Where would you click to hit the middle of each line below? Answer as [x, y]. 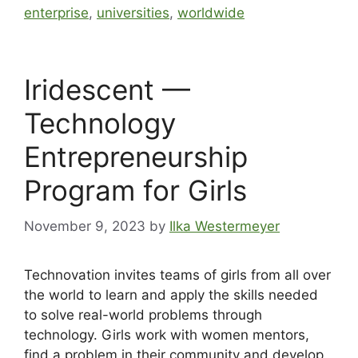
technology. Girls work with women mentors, [167, 334]
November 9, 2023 [85, 226]
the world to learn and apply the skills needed [171, 294]
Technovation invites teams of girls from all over [177, 274]
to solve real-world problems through [143, 314]
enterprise [56, 13]
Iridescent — [107, 90]
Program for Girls [135, 191]
